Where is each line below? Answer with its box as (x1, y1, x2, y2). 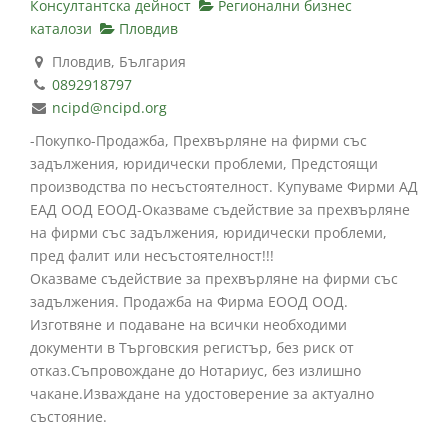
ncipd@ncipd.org (52, 97, 167, 117)
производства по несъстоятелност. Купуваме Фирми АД (30, 176, 418, 196)
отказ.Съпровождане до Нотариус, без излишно (30, 360, 361, 380)
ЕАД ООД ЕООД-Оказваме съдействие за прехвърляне (30, 199, 410, 219)
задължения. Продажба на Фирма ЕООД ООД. (30, 291, 348, 311)
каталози (30, 19, 92, 38)
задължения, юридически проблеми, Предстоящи (30, 153, 378, 173)
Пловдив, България (48, 51, 186, 71)
